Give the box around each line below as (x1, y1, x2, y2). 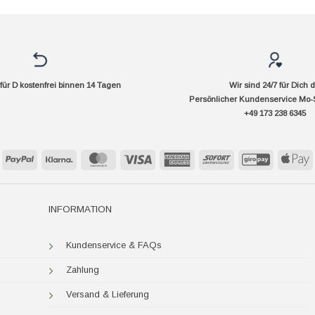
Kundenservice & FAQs (66, 239, 162, 250)
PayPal (33, 153, 62, 164)
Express (191, 167, 224, 178)
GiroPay (269, 153, 302, 164)
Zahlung (66, 264, 100, 275)
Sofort (230, 153, 255, 164)
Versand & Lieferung (66, 288, 150, 300)
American (191, 153, 229, 164)
